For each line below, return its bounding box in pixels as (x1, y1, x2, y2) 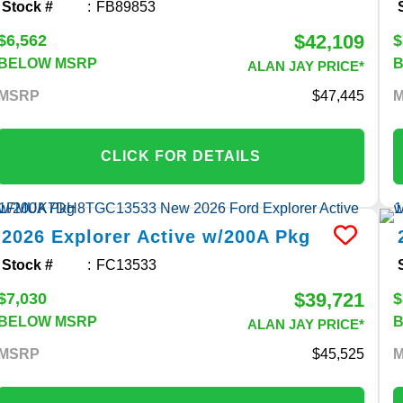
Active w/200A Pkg (137, 226, 311, 246)
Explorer (51, 226, 132, 246)
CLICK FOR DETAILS (101, 148, 262, 164)
